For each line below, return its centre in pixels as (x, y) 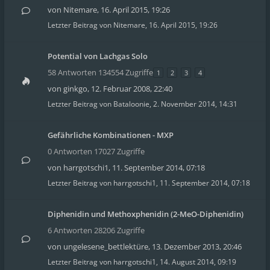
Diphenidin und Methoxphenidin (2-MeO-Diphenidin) (146, 214)
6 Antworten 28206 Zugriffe (96, 230)
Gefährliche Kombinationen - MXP (111, 135)
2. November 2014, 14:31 (195, 104)
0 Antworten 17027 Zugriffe (96, 151)
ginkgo (75, 89)
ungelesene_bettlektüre (106, 246)
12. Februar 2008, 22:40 (132, 89)
